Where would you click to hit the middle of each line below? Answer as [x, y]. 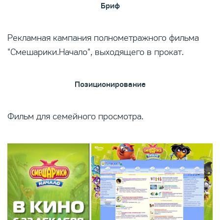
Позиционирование [110, 84]
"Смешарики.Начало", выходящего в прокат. [96, 52]
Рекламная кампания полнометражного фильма [103, 38]
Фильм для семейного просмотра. [75, 116]
